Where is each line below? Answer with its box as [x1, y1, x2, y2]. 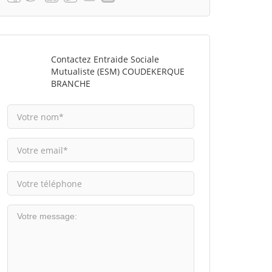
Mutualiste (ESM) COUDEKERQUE [50, 66, 185, 77]
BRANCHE [50, 78, 90, 89]
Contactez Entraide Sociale [50, 53, 159, 65]
